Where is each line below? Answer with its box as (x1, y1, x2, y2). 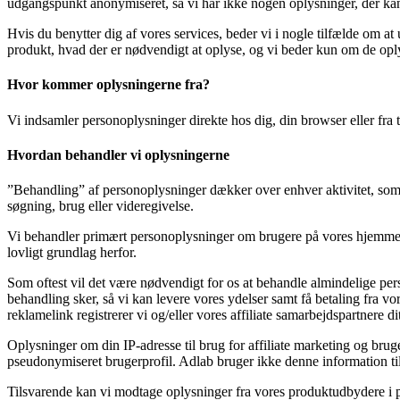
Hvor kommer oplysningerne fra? (7, 77, 210, 93)
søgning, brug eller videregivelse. (7, 198, 194, 214)
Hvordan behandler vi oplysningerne (7, 147, 229, 163)
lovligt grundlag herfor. (7, 245, 137, 261)
